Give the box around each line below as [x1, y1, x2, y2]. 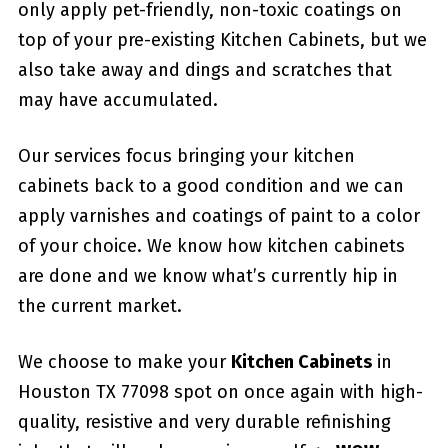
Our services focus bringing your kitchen [17, 144, 355, 167]
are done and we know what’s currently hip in [17, 264, 398, 287]
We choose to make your [17, 350, 231, 373]
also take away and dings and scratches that [17, 58, 392, 81]
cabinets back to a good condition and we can [17, 174, 404, 197]
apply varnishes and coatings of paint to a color [17, 204, 420, 227]
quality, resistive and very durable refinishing [17, 410, 391, 433]
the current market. [17, 294, 182, 317]
